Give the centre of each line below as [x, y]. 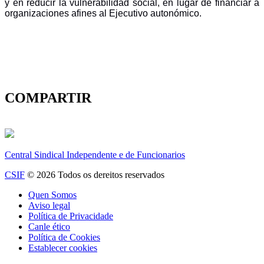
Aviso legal [49, 206]
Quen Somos [52, 195]
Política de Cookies [64, 237]
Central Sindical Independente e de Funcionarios [95, 155]
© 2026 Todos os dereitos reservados [95, 175]
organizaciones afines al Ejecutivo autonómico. [103, 13]
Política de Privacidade [71, 216]
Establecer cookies [63, 248]
